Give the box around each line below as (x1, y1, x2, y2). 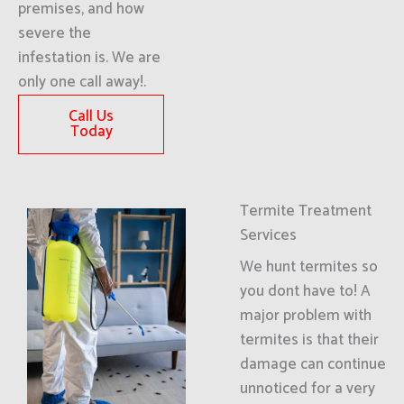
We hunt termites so (239, 254, 378, 280)
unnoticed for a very (239, 376, 375, 401)
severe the (18, 21, 91, 46)
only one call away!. (18, 69, 146, 95)
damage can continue (239, 352, 386, 377)
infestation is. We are (18, 45, 161, 70)
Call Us (69, 104, 115, 129)
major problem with (239, 303, 372, 328)
